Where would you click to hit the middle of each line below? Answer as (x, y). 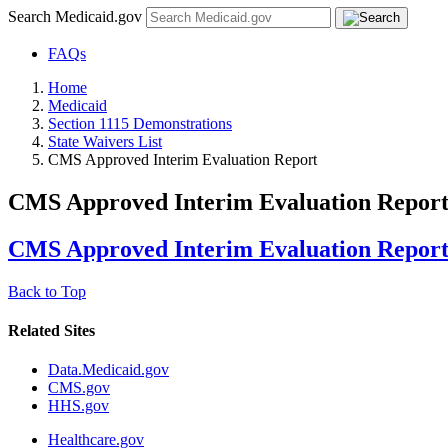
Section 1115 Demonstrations (140, 123)
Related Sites (51, 330)
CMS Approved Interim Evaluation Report (182, 159)
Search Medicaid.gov (77, 16)
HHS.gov (78, 406)
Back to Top (47, 291)
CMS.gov (79, 388)
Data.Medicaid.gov (108, 370)
